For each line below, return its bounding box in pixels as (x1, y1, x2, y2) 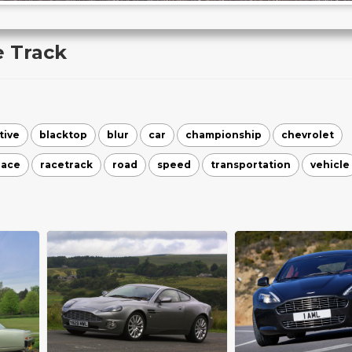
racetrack (40, 159, 93, 170)
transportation (211, 159, 291, 170)
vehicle (310, 159, 350, 170)
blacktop (39, 129, 87, 141)
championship (185, 129, 262, 141)
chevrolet (281, 129, 334, 141)
